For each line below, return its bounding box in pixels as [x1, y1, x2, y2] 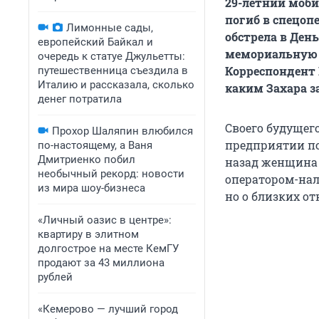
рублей [38, 271, 73, 283]
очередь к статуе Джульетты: [38, 50, 185, 63]
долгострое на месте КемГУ [38, 242, 179, 255]
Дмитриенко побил [38, 153, 135, 166]
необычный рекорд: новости [38, 167, 184, 180]
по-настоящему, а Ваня [38, 139, 152, 152]
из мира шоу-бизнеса [38, 182, 145, 194]
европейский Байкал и [38, 36, 153, 48]
